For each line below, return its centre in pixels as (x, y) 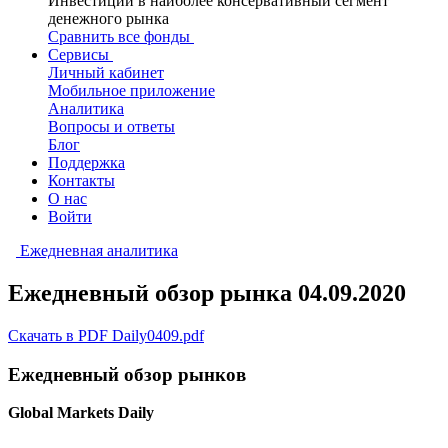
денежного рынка (108, 18)
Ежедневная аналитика (99, 250)
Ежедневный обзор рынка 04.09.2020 (207, 292)
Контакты (81, 180)
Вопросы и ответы (111, 126)
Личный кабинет (106, 72)
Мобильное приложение (131, 90)
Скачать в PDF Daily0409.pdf (106, 335)
